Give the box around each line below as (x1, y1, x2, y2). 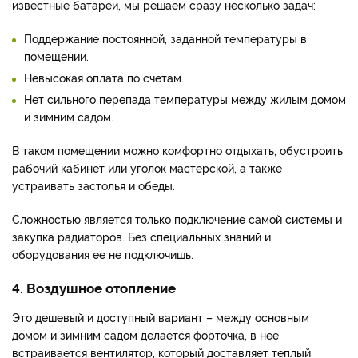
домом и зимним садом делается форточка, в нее (12, 327, 279, 343)
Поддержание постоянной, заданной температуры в (24, 30, 307, 46)
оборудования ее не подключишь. (12, 246, 193, 262)
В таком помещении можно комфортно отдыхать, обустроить (12, 142, 343, 158)
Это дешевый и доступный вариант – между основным (12, 309, 309, 325)
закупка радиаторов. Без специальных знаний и (12, 229, 271, 245)
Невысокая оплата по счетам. (24, 70, 184, 86)
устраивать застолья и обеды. (12, 177, 175, 193)
